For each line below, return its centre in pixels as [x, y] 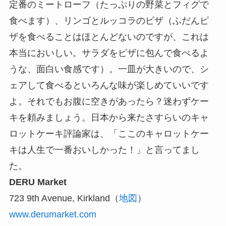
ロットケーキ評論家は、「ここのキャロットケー [109, 134]
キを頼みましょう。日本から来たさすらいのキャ [109, 118]
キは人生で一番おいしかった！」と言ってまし [104, 150]
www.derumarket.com [52, 215]
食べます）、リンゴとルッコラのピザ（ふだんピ [109, 21]
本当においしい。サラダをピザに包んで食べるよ [109, 53]
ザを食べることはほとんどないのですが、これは [109, 37]
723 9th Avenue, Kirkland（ [64, 199]
